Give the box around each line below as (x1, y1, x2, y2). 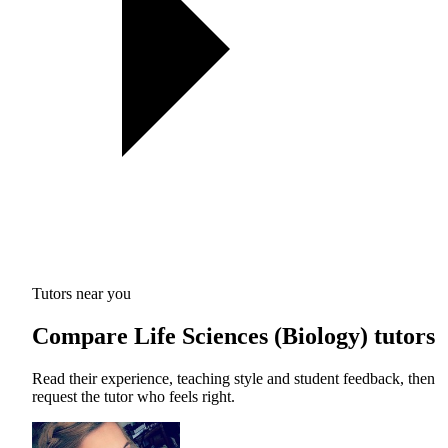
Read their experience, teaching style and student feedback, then (32, 369, 435, 387)
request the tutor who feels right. (32, 387, 235, 405)
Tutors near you (32, 284, 131, 302)
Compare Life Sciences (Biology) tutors (32, 322, 435, 349)
